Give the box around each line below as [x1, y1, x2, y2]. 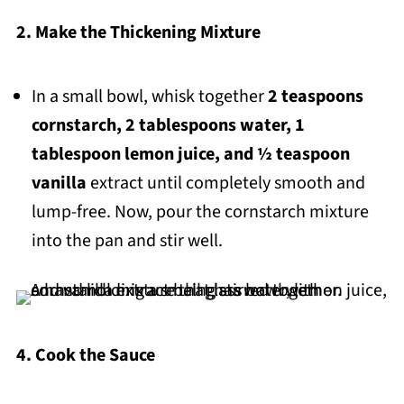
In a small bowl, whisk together [31, 84, 268, 110]
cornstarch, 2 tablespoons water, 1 [31, 113, 305, 139]
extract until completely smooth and [86, 170, 365, 197]
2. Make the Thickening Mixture [15, 20, 261, 46]
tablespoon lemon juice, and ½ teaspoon [31, 142, 350, 168]
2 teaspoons [267, 84, 363, 110]
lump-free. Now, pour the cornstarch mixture [31, 199, 369, 225]
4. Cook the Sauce [15, 343, 155, 369]
